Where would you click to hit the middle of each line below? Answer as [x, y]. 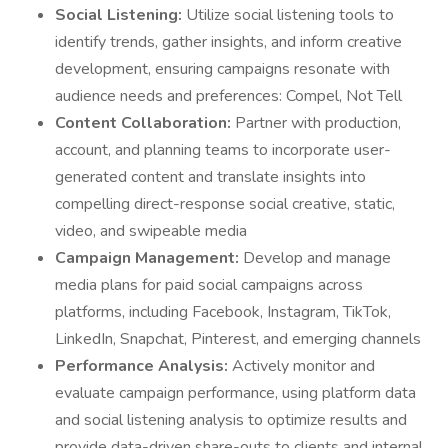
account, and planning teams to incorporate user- [223, 150]
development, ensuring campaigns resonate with [222, 69]
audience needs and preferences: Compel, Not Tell [228, 96]
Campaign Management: [149, 258]
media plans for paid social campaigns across [209, 285]
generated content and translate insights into [210, 177]
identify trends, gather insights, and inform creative [228, 42]
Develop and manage [317, 258]
